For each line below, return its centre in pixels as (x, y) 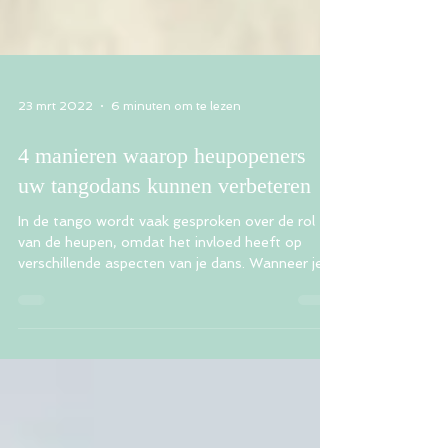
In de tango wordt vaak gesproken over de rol (166, 293)
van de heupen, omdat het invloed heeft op (160, 314)
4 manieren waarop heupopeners (162, 227)
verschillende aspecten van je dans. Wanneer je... (175, 335)
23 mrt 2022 (55, 178)
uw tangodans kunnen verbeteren (164, 257)
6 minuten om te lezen (176, 178)
